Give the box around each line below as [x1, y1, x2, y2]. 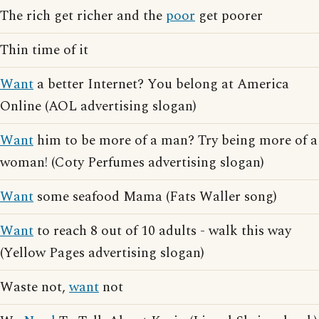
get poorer [195, 6, 263, 26]
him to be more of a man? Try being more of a [33, 130, 318, 151]
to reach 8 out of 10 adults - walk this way [33, 221, 291, 241]
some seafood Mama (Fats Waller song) [33, 187, 277, 207]
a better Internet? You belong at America [33, 74, 289, 95]
